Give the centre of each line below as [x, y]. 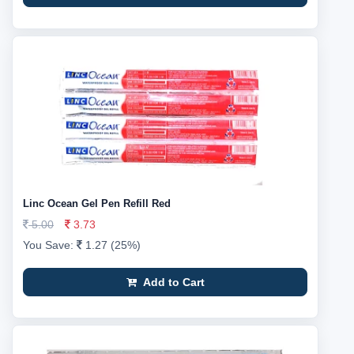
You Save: [50, 245]
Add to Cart [172, 282]
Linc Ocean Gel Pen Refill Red [97, 203]
